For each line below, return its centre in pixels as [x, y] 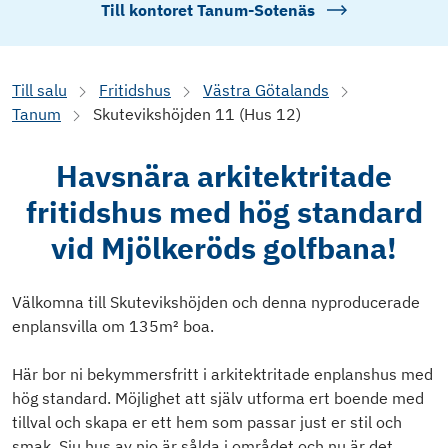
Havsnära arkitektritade [224, 176]
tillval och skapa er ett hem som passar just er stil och [207, 422]
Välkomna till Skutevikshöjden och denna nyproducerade [216, 302]
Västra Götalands [266, 90]
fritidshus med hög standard [224, 212]
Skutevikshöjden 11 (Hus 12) [197, 114]
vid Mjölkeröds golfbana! [224, 248]
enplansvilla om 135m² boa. [113, 326]
